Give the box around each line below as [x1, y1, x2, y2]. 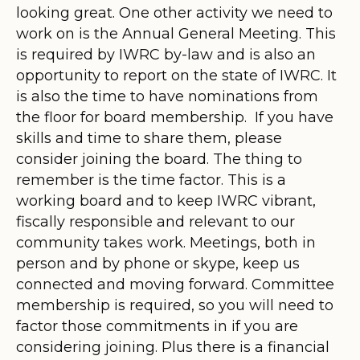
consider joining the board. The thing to [16, 149, 302, 168]
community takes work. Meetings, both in [16, 233, 316, 252]
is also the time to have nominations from [16, 87, 318, 105]
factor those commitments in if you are [16, 317, 298, 335]
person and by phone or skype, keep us [16, 254, 300, 272]
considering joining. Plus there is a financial [16, 337, 329, 356]
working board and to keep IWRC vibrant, [16, 191, 316, 210]
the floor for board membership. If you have [16, 108, 333, 126]
